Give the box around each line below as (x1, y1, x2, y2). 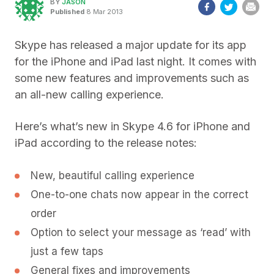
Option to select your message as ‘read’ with (31, 226, 251, 239)
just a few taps (31, 245, 103, 257)
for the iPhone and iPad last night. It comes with (15, 55, 256, 68)
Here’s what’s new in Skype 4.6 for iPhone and (15, 120, 250, 133)
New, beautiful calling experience (31, 169, 194, 182)
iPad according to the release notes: (15, 136, 197, 149)
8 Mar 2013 (84, 7, 123, 16)
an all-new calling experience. (15, 88, 164, 101)
